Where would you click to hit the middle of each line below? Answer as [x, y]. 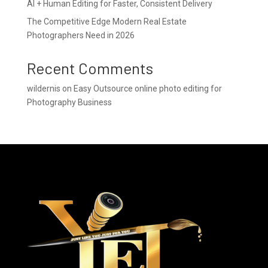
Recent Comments [90, 68]
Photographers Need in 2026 [80, 35]
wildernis [43, 89]
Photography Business [69, 102]
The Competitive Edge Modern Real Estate [106, 22]
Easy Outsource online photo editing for [147, 89]
